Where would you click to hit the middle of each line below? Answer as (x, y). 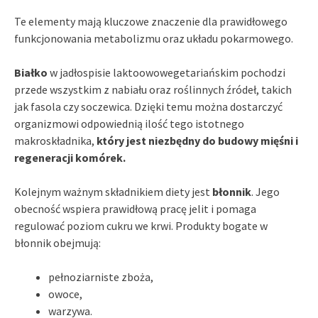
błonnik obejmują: (57, 242)
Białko (31, 72)
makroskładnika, (55, 140)
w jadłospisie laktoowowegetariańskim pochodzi (166, 72)
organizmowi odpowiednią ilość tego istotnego (129, 123)
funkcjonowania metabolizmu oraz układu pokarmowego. (154, 38)
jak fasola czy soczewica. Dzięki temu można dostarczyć (148, 106)
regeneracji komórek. (70, 157)
